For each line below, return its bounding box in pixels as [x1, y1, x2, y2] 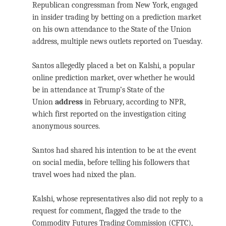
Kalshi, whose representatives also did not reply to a [32, 194, 203, 203]
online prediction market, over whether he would [32, 73, 195, 82]
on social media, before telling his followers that [32, 157, 190, 167]
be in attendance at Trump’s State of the [32, 85, 164, 94]
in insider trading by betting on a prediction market [32, 12, 201, 22]
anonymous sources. [32, 121, 100, 131]
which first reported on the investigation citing [32, 109, 186, 119]
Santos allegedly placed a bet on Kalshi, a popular [32, 61, 195, 70]
